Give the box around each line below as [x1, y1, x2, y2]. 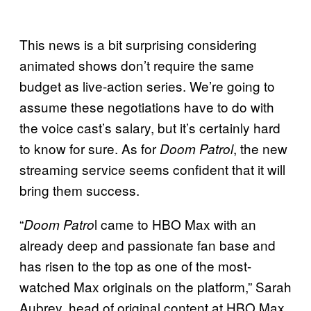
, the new [233, 138, 287, 158]
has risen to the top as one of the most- [19, 255, 251, 275]
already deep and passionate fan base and [19, 235, 276, 254]
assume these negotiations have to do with [19, 96, 274, 116]
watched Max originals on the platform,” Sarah [19, 276, 292, 296]
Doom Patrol [156, 139, 233, 158]
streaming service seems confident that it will [19, 159, 285, 178]
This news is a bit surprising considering [19, 34, 257, 53]
